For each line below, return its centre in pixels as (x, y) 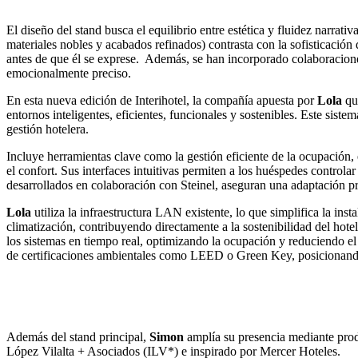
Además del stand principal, (78, 336)
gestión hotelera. (48, 129)
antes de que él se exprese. (73, 58)
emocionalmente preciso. (69, 73)
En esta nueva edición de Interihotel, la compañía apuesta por (162, 100)
